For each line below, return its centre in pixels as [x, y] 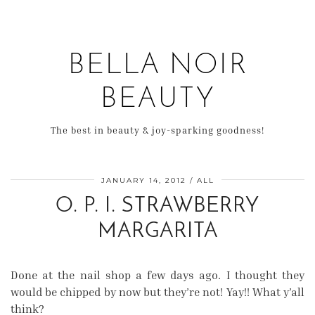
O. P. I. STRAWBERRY [157, 206]
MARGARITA [157, 232]
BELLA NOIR [157, 66]
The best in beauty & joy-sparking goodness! [157, 130]
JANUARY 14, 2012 [143, 180]
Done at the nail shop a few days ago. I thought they [157, 275]
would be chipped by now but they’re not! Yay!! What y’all [157, 292]
